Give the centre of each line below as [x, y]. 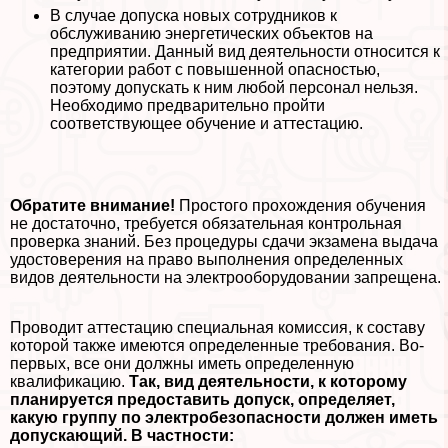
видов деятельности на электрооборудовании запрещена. [225, 278]
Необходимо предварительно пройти [187, 106]
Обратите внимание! [92, 206]
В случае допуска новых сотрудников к [193, 16]
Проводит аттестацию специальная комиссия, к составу [217, 328]
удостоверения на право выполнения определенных [206, 260]
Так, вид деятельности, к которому [268, 382]
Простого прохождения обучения [300, 206]
